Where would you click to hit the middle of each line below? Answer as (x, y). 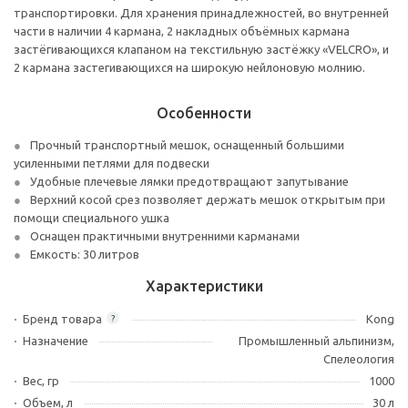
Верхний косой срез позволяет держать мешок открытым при (208, 199)
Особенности (204, 113)
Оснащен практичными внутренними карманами (165, 236)
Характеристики (204, 286)
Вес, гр (41, 381)
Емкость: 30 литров (85, 254)
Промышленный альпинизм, (316, 341)
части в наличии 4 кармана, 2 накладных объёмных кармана (182, 31)
